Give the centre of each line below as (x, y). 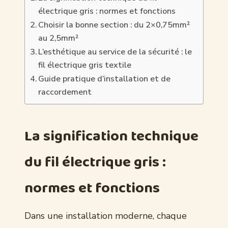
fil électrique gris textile (85, 65)
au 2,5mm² (59, 38)
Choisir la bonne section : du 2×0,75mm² (114, 25)
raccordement (65, 92)
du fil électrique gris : (95, 162)
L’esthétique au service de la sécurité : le (115, 52)
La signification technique (111, 136)
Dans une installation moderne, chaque (106, 216)
